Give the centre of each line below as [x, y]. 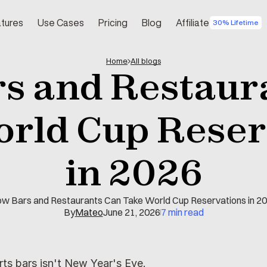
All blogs [146, 61]
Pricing [113, 22]
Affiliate [193, 22]
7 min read [182, 212]
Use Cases [61, 22]
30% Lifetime [236, 22]
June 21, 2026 [131, 212]
